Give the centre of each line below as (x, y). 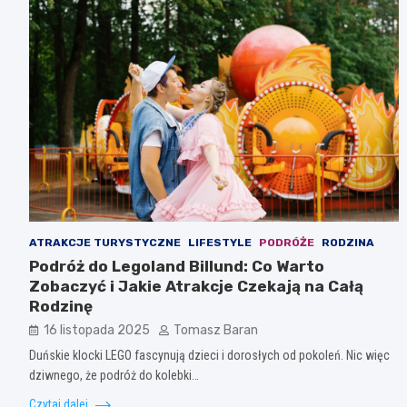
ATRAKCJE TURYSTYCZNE (105, 242)
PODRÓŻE (287, 242)
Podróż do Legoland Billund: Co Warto (177, 266)
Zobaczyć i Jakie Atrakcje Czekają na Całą (196, 286)
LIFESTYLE (220, 242)
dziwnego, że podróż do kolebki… (114, 375)
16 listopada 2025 (97, 330)
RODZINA (348, 242)
